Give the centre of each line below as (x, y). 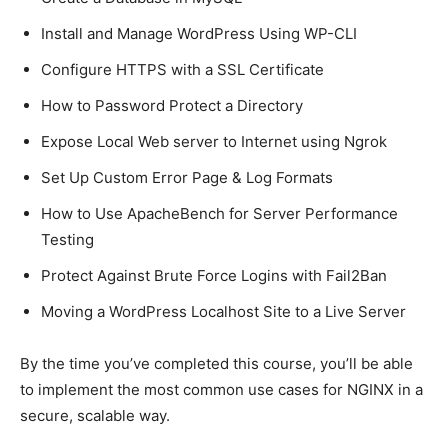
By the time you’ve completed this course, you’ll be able (216, 363)
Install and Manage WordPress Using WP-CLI (199, 33)
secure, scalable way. (95, 415)
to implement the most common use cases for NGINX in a (221, 389)
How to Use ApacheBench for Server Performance (219, 213)
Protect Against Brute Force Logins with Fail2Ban (214, 275)
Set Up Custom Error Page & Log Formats (187, 177)
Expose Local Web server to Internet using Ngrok (214, 141)
